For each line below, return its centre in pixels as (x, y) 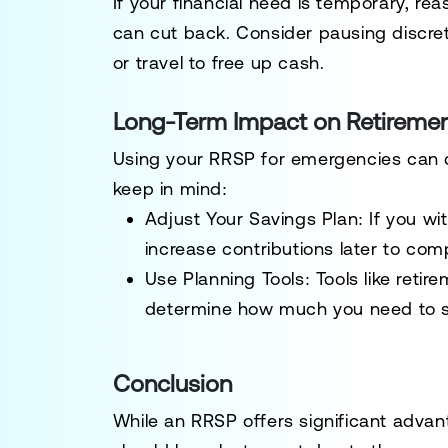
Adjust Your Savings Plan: (254, 218)
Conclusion (172, 383)
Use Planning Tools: (227, 278)
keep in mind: (170, 188)
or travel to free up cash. (218, 62)
